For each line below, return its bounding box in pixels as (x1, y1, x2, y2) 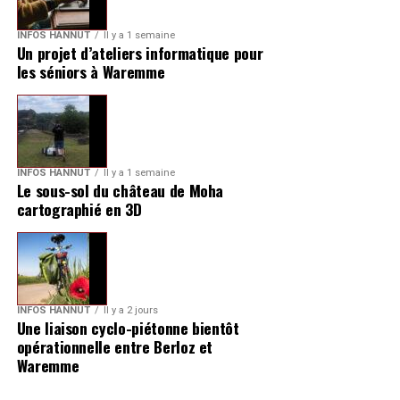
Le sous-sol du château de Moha (16, 178, 224, 202)
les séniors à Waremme (16, 59, 165, 83)
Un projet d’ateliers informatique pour (16, 40, 263, 64)
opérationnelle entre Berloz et (16, 334, 213, 358)
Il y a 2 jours (103, 304, 158, 316)
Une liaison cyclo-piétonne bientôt (16, 315, 239, 339)
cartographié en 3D (16, 196, 142, 221)
